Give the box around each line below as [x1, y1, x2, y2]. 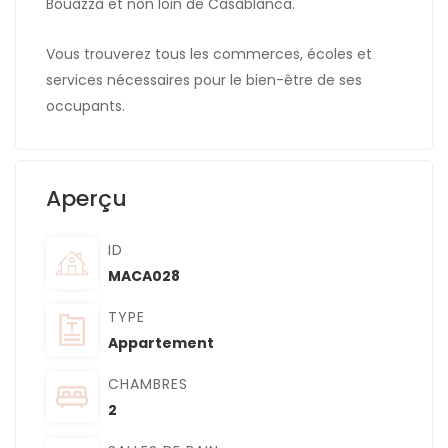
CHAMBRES [108, 374, 188, 395]
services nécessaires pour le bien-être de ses [46, 70, 362, 91]
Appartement [108, 333, 214, 354]
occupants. [46, 96, 125, 117]
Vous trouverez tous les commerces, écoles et [46, 44, 372, 65]
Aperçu [46, 183, 127, 215]
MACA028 [108, 266, 180, 287]
